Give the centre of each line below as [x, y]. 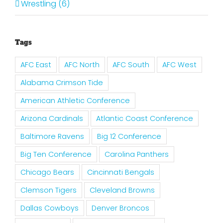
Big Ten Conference [56, 155]
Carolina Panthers [137, 155]
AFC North [82, 65]
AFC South [131, 65]
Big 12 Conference [129, 137]
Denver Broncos [120, 208]
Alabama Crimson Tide [62, 83]
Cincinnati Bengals [121, 172]
